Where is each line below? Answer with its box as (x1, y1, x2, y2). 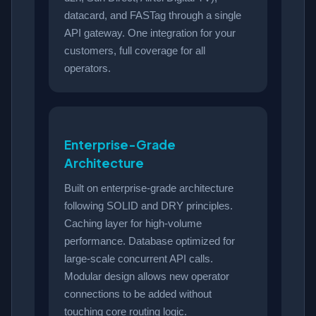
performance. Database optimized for (64, 235, 235, 248)
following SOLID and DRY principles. (64, 200, 233, 212)
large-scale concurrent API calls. (64, 253, 213, 265)
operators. (64, 62, 111, 75)
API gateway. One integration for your (64, 27, 236, 39)
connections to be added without (64, 288, 212, 300)
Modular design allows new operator (64, 270, 229, 283)
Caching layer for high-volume (64, 217, 202, 230)
